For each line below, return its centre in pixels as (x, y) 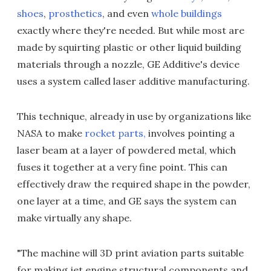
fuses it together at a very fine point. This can (122, 167)
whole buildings (187, 14)
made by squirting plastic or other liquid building (129, 47)
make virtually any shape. (74, 218)
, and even (127, 14)
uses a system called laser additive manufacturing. (133, 81)
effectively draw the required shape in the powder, (134, 184)
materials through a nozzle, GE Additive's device (128, 64)
